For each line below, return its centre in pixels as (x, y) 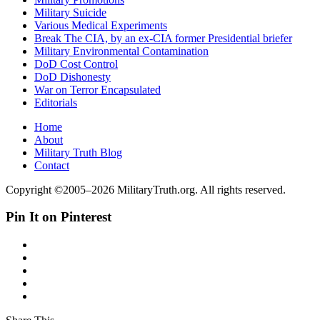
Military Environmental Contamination (121, 51)
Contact (52, 165)
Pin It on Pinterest (59, 217)
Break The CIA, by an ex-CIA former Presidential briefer (163, 38)
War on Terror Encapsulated (97, 89)
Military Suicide (70, 12)
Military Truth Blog (78, 152)
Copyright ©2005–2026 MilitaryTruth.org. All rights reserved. (146, 189)
